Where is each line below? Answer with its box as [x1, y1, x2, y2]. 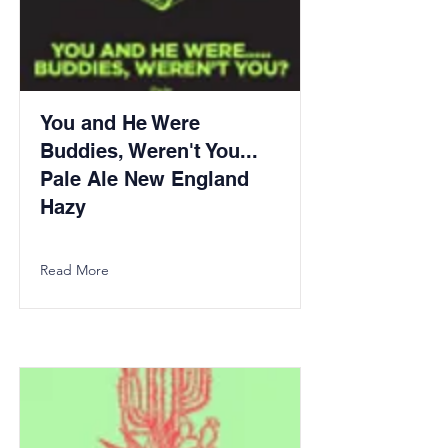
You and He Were [40, 111, 200, 135]
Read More [40, 261, 109, 279]
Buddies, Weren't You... [40, 139, 258, 163]
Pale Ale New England [40, 167, 249, 191]
